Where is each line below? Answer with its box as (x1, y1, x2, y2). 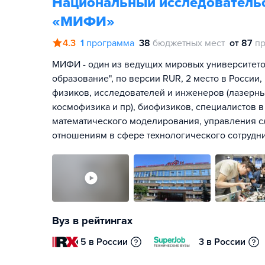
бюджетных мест (153, 37, 225, 49)
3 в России (199, 236, 246, 248)
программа (86, 37, 134, 49)
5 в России (80, 236, 128, 248)
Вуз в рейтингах (52, 214, 132, 227)
